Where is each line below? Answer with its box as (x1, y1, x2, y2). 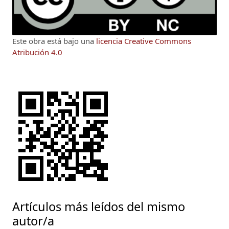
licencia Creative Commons (96, 35, 191, 46)
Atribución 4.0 (12, 47, 62, 57)
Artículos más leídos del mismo (12, 198, 185, 215)
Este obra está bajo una (12, 35, 96, 46)
